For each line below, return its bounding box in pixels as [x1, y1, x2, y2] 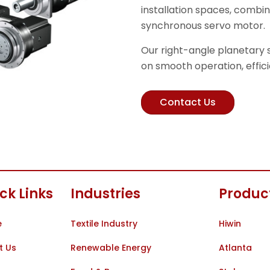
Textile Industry [70, 218, 137, 230]
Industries [70, 184, 140, 204]
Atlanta [219, 242, 253, 254]
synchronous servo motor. [141, 19, 265, 33]
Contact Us [160, 95, 216, 109]
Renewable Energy [70, 242, 151, 254]
